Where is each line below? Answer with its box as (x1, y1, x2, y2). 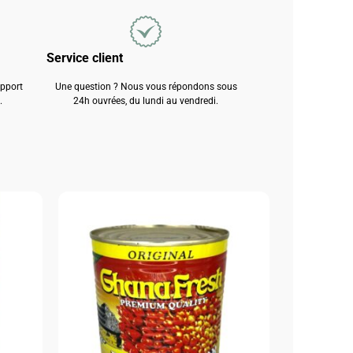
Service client (46, 50, 123, 66)
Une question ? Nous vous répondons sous (54, 80, 237, 92)
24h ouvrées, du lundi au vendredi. (73, 95, 219, 106)
